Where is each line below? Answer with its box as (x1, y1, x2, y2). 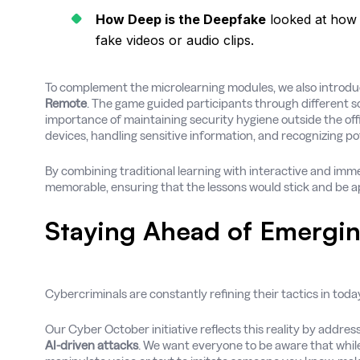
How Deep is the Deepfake (96, 11, 266, 27)
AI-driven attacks (45, 338, 138, 352)
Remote (45, 96, 87, 110)
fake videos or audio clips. (96, 32, 254, 48)
